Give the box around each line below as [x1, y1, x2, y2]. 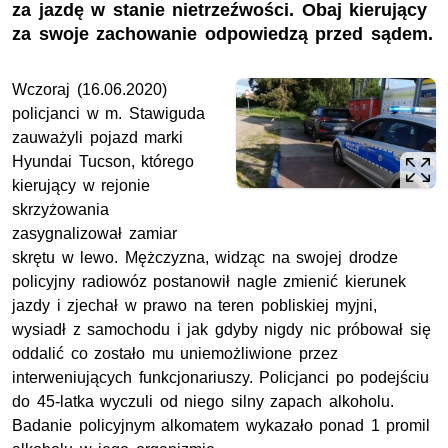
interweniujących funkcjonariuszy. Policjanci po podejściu [12, 369, 430, 387]
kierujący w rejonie [12, 177, 151, 195]
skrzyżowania [12, 201, 109, 219]
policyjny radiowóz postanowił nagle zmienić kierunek [12, 273, 406, 291]
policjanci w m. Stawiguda [12, 105, 205, 123]
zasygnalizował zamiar [12, 225, 177, 243]
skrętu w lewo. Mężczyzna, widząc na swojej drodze [12, 249, 398, 267]
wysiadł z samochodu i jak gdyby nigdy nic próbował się [12, 321, 432, 339]
